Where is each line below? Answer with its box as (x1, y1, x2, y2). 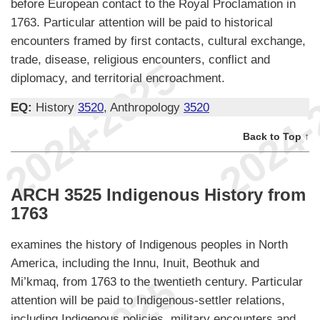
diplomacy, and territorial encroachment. (11, 71, 225, 86)
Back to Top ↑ (243, 131, 309, 143)
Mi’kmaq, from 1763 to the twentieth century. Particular (11, 274, 303, 289)
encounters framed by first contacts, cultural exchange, (11, 34, 306, 49)
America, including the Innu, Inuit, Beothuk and (11, 256, 259, 271)
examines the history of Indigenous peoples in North (11, 237, 288, 252)
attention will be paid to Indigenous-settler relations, (11, 293, 285, 308)
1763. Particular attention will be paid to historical (11, 15, 273, 30)
